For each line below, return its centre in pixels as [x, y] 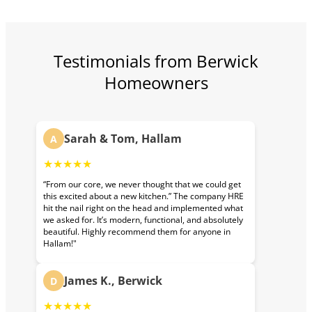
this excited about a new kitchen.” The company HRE [143, 196]
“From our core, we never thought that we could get [142, 185]
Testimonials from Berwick [156, 61]
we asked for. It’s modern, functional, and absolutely [143, 220]
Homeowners [156, 83]
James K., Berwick [113, 281]
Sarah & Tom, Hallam [123, 139]
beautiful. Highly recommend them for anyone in [137, 232]
